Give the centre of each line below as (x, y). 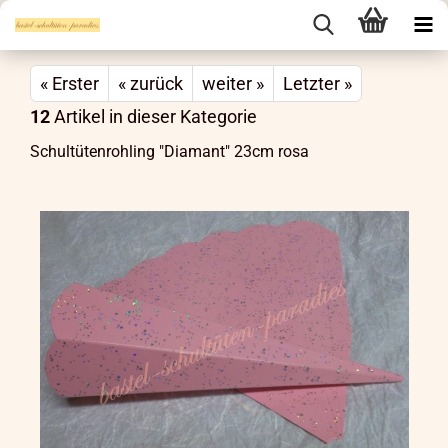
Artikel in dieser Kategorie (153, 116)
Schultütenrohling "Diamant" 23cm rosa (169, 151)
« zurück (150, 83)
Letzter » (317, 83)
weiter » (233, 83)
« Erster (69, 83)
